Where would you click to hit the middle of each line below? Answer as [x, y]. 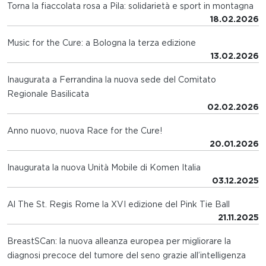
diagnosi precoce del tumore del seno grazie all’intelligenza [126, 256]
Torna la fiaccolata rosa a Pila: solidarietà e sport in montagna [130, 6]
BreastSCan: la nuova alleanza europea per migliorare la [119, 241]
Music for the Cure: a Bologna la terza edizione [102, 43]
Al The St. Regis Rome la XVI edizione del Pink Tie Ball [118, 205]
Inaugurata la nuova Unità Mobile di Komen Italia [104, 168]
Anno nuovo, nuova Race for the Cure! [85, 131]
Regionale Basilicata [48, 94]
